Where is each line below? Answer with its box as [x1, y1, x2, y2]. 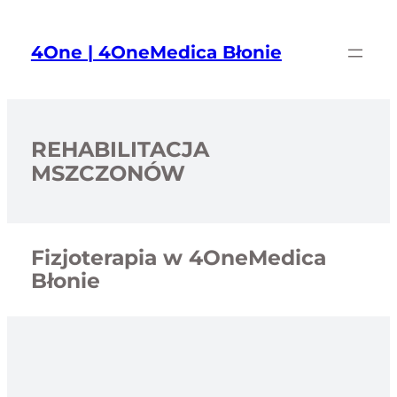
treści [6, 45, 38, 64]
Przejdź [6, 6, 49, 25]
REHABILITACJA [30, 136, 209, 162]
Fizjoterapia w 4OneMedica [30, 245, 326, 271]
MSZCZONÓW [30, 160, 185, 186]
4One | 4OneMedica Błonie [30, 42, 282, 64]
